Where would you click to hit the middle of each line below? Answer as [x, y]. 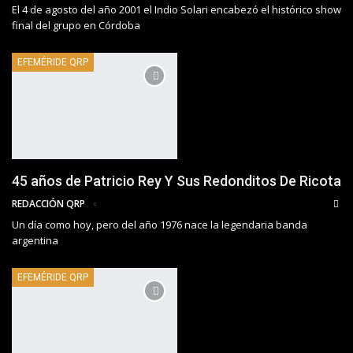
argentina [35, 240]
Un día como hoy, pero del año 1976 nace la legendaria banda [160, 224]
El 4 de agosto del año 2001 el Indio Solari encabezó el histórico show [176, 10]
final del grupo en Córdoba [76, 26]
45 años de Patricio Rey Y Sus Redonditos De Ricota [176, 180]
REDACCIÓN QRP [50, 203]
